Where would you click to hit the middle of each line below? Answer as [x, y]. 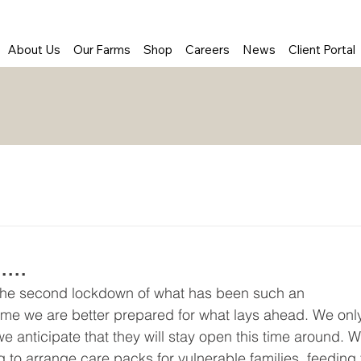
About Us [35, 50]
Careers [208, 50]
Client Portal [322, 50]
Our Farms [102, 50]
